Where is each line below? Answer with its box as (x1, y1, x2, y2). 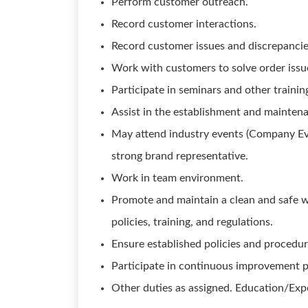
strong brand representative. (111, 151, 248, 162)
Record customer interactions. (111, 19, 256, 30)
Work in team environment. (111, 173, 243, 184)
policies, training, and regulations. (111, 217, 273, 228)
